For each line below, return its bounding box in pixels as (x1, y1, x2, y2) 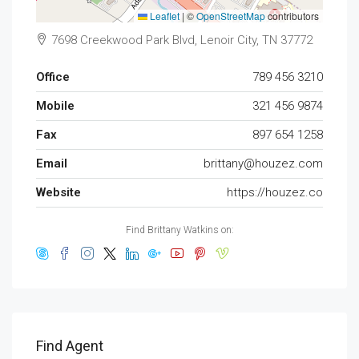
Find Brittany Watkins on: (125, 224, 234, 236)
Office (36, 70, 70, 84)
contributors (265, 9, 319, 22)
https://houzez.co (227, 185, 323, 200)
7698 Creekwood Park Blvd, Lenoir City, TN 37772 (48, 33, 313, 47)
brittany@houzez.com (204, 156, 323, 171)
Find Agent (36, 337, 103, 354)
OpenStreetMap (196, 9, 265, 22)
